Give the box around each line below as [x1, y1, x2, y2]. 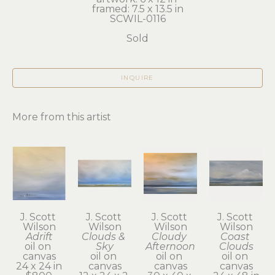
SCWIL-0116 [109, 12, 166, 25]
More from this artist [12, 110, 111, 123]
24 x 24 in [16, 260, 62, 272]
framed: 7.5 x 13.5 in [91, 2, 184, 15]
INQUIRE [121, 73, 154, 82]
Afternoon [145, 240, 195, 252]
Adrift [25, 230, 53, 242]
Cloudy [152, 230, 187, 242]
